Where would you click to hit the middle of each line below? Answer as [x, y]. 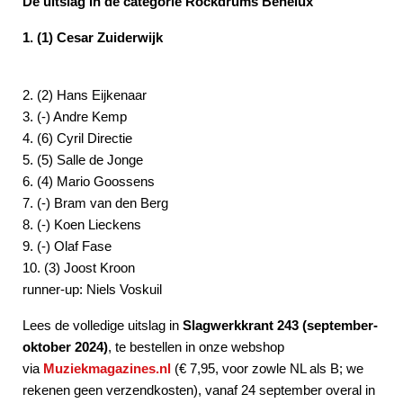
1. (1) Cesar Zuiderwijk [93, 37]
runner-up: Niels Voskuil [92, 289]
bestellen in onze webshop [207, 346]
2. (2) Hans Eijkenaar [85, 94]
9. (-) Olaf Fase [67, 246]
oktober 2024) [65, 346]
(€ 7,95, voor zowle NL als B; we [267, 368]
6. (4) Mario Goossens [89, 181]
